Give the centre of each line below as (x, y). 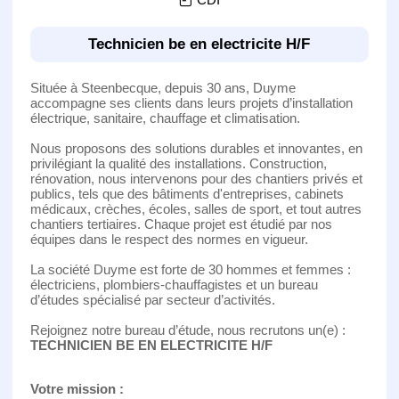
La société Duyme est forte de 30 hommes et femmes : (190, 269)
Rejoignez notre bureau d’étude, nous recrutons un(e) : (187, 330)
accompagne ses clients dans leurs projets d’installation (191, 102)
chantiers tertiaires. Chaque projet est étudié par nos (181, 224)
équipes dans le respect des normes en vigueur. (169, 239)
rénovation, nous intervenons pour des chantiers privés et (196, 178)
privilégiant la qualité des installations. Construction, (178, 163)
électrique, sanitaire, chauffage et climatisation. (165, 118)
